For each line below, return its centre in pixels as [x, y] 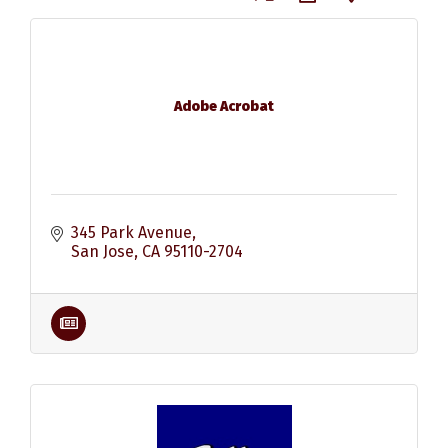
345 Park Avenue [131, 232]
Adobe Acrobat [224, 107]
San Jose [102, 251]
